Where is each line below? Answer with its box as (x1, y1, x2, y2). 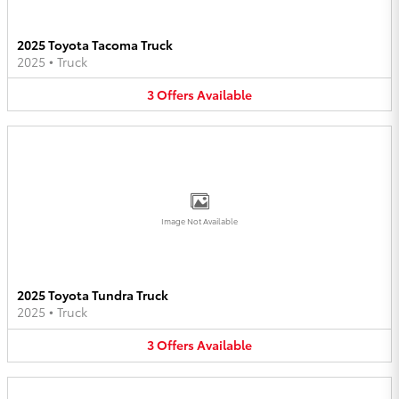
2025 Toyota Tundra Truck (17, 286, 168, 305)
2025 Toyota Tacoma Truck (17, 35, 173, 53)
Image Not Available (161, 214, 238, 228)
